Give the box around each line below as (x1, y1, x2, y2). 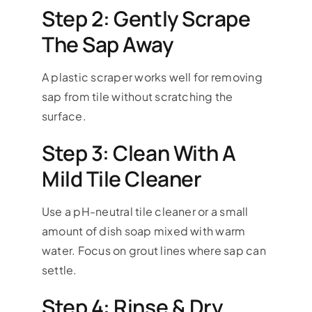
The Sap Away (41, 29, 173, 58)
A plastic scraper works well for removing (41, 69, 263, 84)
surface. (41, 108, 86, 123)
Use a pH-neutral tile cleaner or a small (41, 203, 249, 219)
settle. (41, 262, 77, 277)
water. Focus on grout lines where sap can (41, 242, 266, 258)
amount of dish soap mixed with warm (41, 223, 246, 238)
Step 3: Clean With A (41, 138, 236, 167)
